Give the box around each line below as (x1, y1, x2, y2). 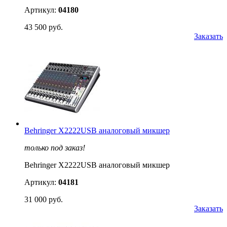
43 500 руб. (24, 22, 63, 31)
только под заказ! (24, 143, 85, 152)
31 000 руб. (24, 195, 63, 204)
